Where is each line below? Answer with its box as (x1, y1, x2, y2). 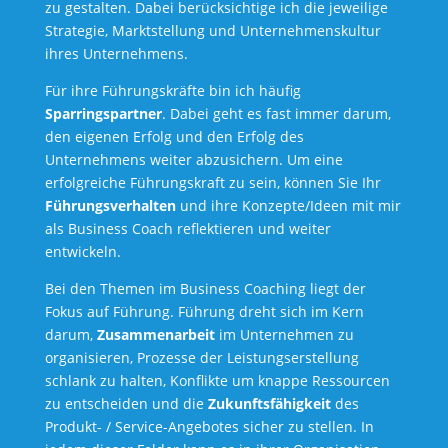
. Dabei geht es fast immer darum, (161, 104, 391, 124)
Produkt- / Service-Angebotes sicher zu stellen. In (44, 417, 374, 437)
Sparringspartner (44, 104, 162, 124)
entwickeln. (44, 242, 121, 262)
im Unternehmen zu (214, 325, 354, 345)
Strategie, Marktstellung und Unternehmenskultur (44, 21, 381, 41)
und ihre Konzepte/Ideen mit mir (175, 196, 401, 216)
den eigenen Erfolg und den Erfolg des (44, 127, 304, 147)
